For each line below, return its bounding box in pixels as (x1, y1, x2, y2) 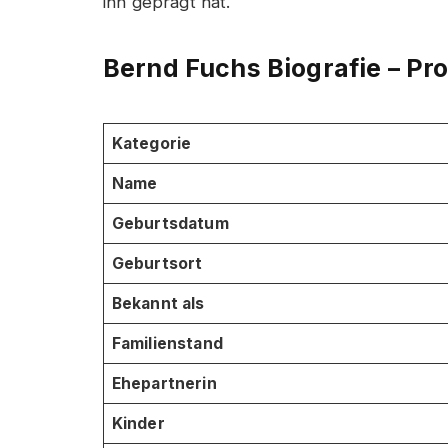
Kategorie (111, 134, 192, 154)
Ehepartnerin (111, 374, 217, 394)
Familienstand (111, 334, 223, 354)
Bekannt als (111, 294, 205, 314)
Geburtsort (111, 254, 203, 274)
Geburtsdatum (111, 214, 229, 234)
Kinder (111, 414, 165, 434)
